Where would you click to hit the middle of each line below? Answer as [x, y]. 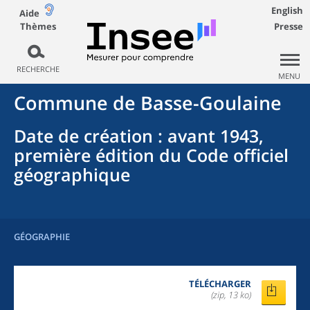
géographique [72, 174]
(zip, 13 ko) [231, 295]
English [287, 10]
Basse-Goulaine [211, 103]
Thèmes [38, 26]
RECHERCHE [38, 69]
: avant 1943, [208, 136]
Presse [289, 26]
